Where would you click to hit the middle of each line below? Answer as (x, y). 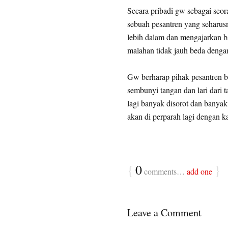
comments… (164, 171)
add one (199, 171)
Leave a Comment (164, 212)
